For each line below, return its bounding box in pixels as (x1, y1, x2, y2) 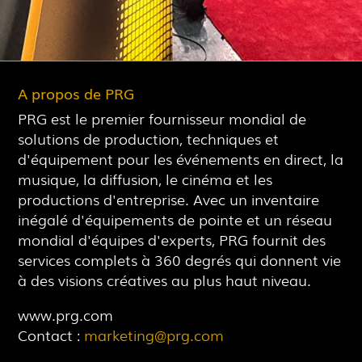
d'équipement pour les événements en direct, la (18, 148, 344, 170)
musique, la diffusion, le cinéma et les (18, 168, 273, 190)
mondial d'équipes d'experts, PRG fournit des (18, 229, 326, 250)
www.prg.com (18, 304, 114, 326)
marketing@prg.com (84, 324, 225, 346)
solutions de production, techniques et (18, 128, 280, 149)
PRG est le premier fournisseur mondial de (18, 107, 307, 129)
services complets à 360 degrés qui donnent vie (18, 249, 342, 271)
